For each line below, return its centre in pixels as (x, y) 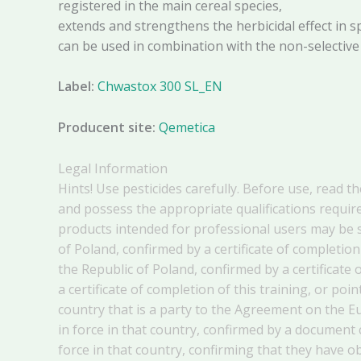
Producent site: (107, 128)
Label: (78, 87)
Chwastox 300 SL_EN (160, 87)
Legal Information (113, 168)
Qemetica (187, 128)
